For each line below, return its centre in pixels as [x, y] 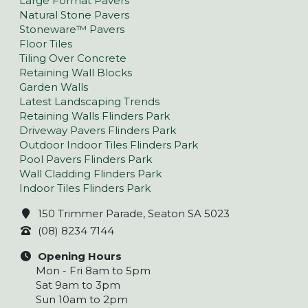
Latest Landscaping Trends [89, 102]
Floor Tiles [46, 44]
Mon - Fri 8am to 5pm [93, 270]
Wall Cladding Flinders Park [90, 174]
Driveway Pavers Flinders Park [98, 131]
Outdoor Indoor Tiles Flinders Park [109, 145]
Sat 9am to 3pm [78, 285]
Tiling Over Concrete [73, 58]
